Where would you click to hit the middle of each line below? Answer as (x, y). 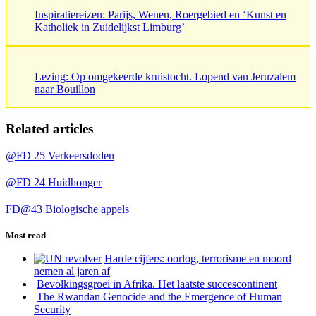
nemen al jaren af (72, 272)
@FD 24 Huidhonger (54, 183)
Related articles (49, 128)
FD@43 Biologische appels (67, 209)
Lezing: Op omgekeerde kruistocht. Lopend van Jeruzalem (165, 76)
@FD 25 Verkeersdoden (60, 156)
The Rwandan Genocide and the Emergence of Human (159, 297)
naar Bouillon (65, 89)
